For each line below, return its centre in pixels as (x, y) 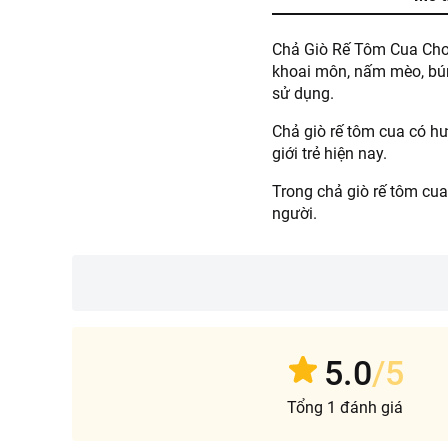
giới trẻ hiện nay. (329, 153)
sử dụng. (303, 93)
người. (294, 213)
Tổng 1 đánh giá (344, 407)
